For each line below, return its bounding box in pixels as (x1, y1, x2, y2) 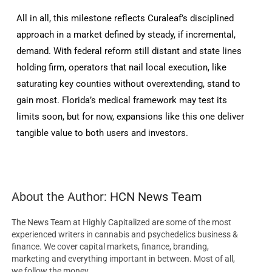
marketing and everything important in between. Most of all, (12, 254, 236, 264)
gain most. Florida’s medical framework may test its (16, 95, 228, 106)
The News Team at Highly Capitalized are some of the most (12, 217, 232, 228)
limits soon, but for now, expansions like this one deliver (16, 111, 245, 123)
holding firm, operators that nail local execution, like (16, 62, 227, 73)
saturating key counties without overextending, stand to (16, 78, 241, 90)
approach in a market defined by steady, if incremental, (16, 29, 236, 41)
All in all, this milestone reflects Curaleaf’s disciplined (16, 13, 234, 24)
